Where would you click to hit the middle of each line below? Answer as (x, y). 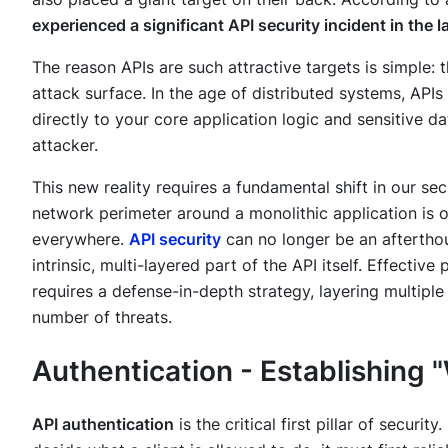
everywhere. (80, 238)
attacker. (65, 144)
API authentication (103, 424)
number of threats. (102, 316)
